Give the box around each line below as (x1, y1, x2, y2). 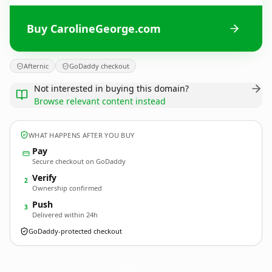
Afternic (24, 61, 49, 70)
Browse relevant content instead (34, 95, 166, 107)
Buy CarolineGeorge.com (27, 21, 161, 36)
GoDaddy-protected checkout (29, 226, 122, 236)
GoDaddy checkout (69, 61, 129, 70)
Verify (32, 172, 56, 183)
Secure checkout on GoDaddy (32, 157, 126, 166)
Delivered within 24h (32, 210, 98, 219)
